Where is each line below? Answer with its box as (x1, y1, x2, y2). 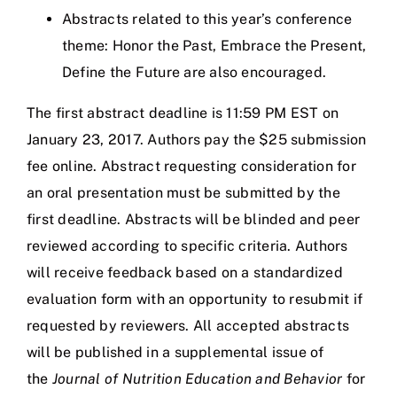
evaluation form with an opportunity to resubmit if (27, 290, 362, 307)
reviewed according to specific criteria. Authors (27, 237, 348, 254)
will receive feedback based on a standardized (27, 263, 343, 281)
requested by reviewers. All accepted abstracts (27, 316, 350, 334)
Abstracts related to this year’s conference (62, 10, 353, 27)
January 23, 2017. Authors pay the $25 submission (27, 130, 367, 148)
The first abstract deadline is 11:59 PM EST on (27, 104, 339, 121)
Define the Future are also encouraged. (62, 63, 327, 81)
